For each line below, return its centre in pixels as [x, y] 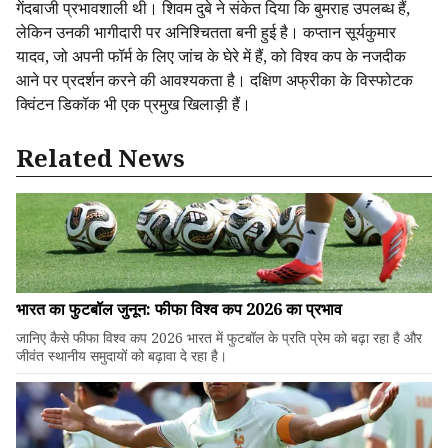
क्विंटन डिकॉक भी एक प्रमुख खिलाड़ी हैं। [133, 104]
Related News [100, 157]
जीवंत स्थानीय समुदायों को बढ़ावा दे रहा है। [121, 355]
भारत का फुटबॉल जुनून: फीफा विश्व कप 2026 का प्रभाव [179, 309]
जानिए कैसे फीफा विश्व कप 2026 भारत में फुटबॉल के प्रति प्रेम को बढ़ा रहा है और [219, 337]
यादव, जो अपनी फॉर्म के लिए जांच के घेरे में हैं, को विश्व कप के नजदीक [211, 56]
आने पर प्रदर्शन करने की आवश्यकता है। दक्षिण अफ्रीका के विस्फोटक [214, 80]
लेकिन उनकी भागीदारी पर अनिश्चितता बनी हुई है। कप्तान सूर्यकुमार [206, 32]
